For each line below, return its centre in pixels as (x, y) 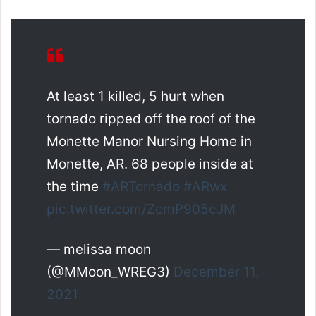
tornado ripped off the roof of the (151, 119)
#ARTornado (141, 187)
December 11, (216, 272)
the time (74, 187)
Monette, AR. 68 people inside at (150, 164)
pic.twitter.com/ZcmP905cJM (141, 209)
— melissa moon (99, 250)
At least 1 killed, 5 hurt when (135, 97)
